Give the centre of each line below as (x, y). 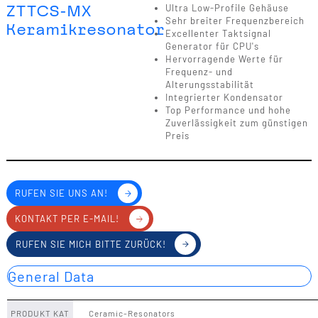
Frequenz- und (199, 72)
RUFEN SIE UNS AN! (61, 193)
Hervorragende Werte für (224, 59)
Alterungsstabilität (211, 84)
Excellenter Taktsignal (218, 33)
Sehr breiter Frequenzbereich (235, 21)
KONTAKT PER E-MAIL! (67, 219)
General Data (51, 276)
